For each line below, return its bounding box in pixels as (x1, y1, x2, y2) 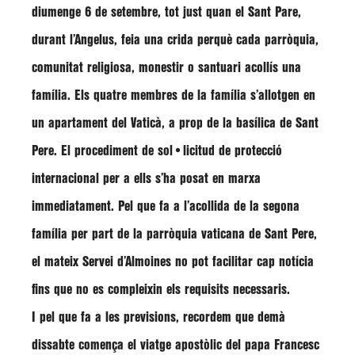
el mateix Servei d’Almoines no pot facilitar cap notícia (32, 256, 314, 268)
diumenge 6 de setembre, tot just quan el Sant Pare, (32, 6, 301, 18)
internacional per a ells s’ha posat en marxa (32, 173, 261, 185)
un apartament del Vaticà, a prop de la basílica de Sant (32, 117, 319, 129)
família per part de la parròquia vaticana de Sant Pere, (32, 228, 317, 240)
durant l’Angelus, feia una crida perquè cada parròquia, (32, 34, 319, 46)
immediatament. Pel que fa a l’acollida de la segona (32, 200, 300, 212)
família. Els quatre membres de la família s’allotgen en (32, 90, 315, 101)
